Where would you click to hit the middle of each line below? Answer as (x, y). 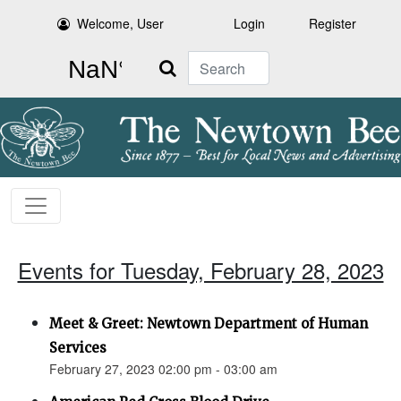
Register (333, 23)
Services (78, 348)
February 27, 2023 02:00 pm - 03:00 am (163, 369)
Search (167, 61)
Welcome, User (121, 23)
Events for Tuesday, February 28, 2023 (200, 270)
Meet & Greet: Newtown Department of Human (209, 324)
